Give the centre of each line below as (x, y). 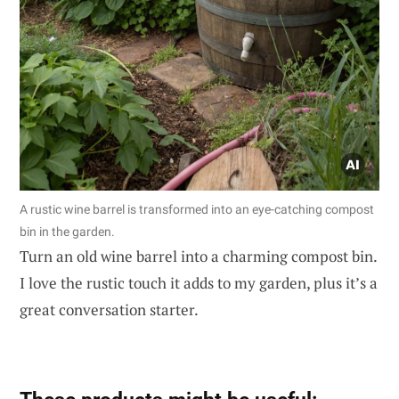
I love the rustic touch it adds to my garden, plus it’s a (199, 282)
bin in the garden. (67, 231)
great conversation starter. (109, 309)
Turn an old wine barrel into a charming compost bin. (198, 256)
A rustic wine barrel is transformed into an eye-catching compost (197, 209)
